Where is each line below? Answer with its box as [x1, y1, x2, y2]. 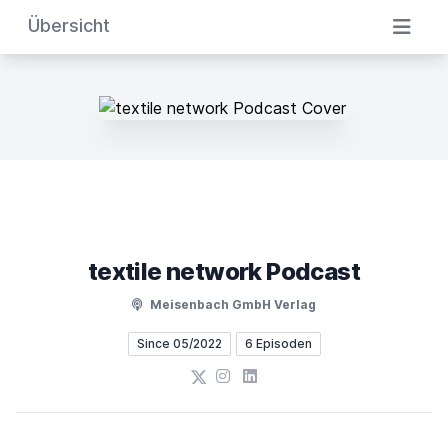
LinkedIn [242, 365, 304, 385]
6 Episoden [244, 336, 312, 351]
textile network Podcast [87, 257, 361, 286]
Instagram [215, 365, 289, 385]
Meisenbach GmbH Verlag [147, 297, 316, 312]
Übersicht [28, 15, 110, 36]
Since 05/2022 [136, 336, 222, 351]
